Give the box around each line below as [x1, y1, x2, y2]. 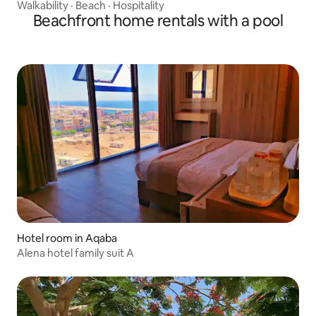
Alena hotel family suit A [17, 245, 134, 260]
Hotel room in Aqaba [17, 231, 117, 245]
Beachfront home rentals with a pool [32, 10, 284, 31]
